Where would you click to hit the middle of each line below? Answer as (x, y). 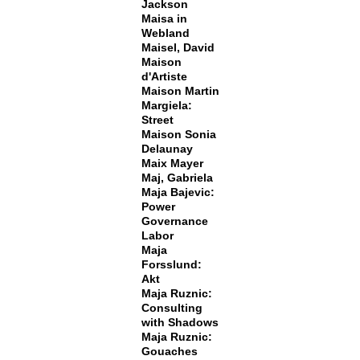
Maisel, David (178, 47)
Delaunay (167, 149)
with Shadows (180, 322)
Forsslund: (171, 264)
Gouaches (169, 351)
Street (157, 120)
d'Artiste (164, 76)
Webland (165, 33)
